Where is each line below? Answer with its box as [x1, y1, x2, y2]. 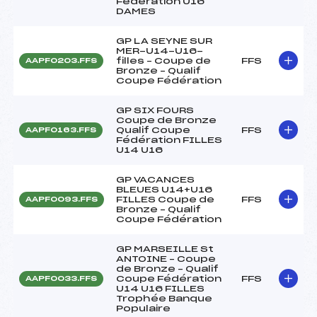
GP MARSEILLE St [116, 244, 214, 253]
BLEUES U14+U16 [116, 185, 212, 194]
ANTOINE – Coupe [116, 254, 216, 263]
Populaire [116, 304, 171, 313]
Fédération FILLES [116, 135, 222, 144]
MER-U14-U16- [116, 46, 203, 55]
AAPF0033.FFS [25, 275, 97, 282]
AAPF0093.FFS [25, 195, 98, 203]
